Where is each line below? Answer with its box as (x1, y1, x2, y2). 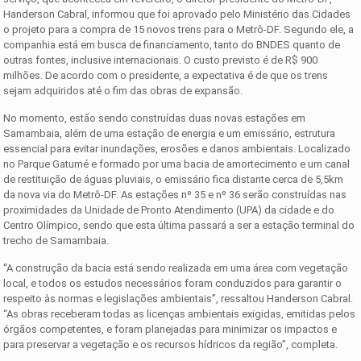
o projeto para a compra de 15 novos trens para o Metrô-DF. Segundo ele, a (3, 23, 355, 35)
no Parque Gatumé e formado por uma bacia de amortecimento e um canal (3, 157, 351, 170)
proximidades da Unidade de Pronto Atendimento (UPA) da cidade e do (3, 203, 335, 216)
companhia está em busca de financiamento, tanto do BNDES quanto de (3, 38, 341, 51)
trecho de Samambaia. (3, 234, 110, 247)
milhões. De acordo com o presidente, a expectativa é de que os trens (3, 68, 329, 81)
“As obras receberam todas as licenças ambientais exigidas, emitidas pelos (3, 307, 356, 320)
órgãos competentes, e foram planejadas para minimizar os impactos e (3, 322, 338, 335)
